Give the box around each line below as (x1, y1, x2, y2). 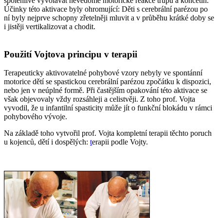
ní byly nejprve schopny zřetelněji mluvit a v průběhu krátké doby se (4, 13, 214, 22)
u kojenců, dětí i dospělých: (4, 138, 90, 146)
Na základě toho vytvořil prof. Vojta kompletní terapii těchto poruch (4, 129, 212, 138)
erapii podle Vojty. (92, 138, 148, 146)
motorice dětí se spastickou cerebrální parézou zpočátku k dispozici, (4, 77, 211, 86)
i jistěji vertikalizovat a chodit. (4, 22, 95, 31)
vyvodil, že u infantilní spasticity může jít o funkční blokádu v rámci (4, 104, 212, 112)
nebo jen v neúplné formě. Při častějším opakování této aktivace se (4, 86, 207, 95)
